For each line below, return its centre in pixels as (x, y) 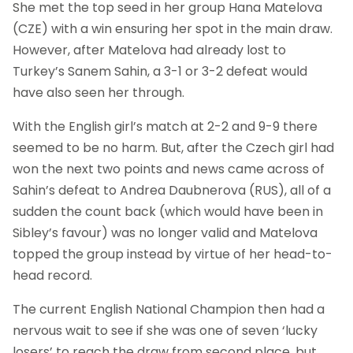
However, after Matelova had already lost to (149, 50)
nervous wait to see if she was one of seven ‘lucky (165, 330)
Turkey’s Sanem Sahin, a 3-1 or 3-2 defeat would (160, 71)
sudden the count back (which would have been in (168, 211)
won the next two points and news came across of (169, 169)
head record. (52, 275)
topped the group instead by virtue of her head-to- (173, 254)
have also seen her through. (98, 92)
